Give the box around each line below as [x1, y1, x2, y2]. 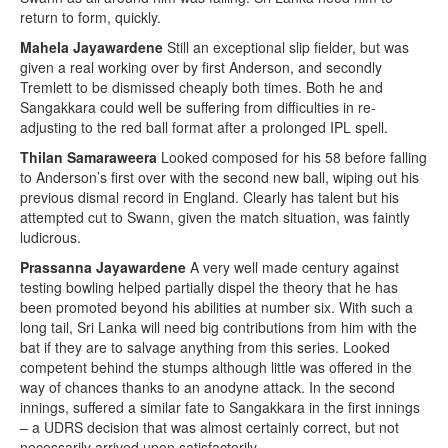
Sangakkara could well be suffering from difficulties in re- [20, 97, 376, 118]
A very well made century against [186, 257, 399, 278]
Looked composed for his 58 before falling [157, 147, 427, 168]
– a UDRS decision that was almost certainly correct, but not [20, 417, 399, 438]
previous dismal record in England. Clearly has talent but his [20, 187, 399, 208]
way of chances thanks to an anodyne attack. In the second [20, 377, 395, 398]
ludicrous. [20, 227, 81, 248]
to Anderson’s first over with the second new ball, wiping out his [20, 167, 419, 188]
